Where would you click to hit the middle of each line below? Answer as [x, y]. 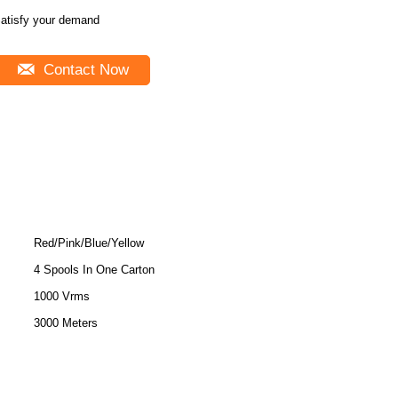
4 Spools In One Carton [94, 270]
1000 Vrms [62, 296]
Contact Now [84, 70]
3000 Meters [66, 323]
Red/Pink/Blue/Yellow [89, 243]
